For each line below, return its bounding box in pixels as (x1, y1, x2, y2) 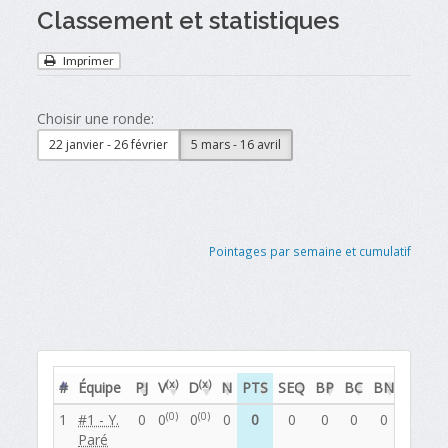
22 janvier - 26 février (49, 136, 169, 153)
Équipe (78, 378, 122, 398)
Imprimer (61, 53, 115, 69)
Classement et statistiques (37, 6, 340, 35)
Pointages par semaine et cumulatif (208, 243, 411, 260)
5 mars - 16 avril (191, 136, 282, 153)
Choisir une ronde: (37, 109, 155, 128)
